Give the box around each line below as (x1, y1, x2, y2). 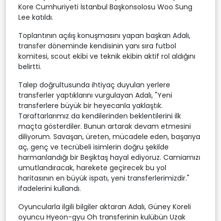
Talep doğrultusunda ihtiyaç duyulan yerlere (18, 79, 170, 90)
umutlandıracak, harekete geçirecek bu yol (18, 162, 166, 173)
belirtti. (18, 61, 41, 72)
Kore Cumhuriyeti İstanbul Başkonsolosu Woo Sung (18, 1, 192, 12)
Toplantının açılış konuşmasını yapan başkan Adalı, (18, 30, 190, 40)
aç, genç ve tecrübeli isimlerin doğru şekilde (18, 142, 169, 152)
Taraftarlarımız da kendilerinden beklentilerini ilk (18, 110, 181, 121)
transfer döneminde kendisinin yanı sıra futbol (18, 40, 176, 51)
